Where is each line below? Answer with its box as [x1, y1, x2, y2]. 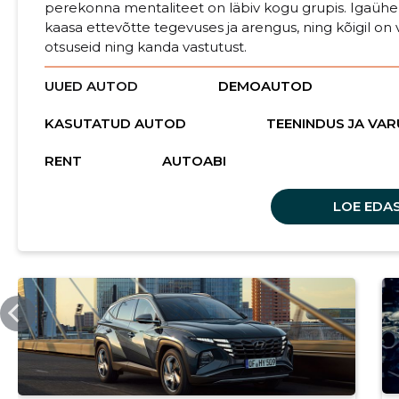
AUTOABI [161, 151, 226, 169]
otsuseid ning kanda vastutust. [44, 37, 247, 55]
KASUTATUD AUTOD [44, 114, 186, 132]
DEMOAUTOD [217, 77, 313, 94]
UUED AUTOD [44, 77, 138, 94]
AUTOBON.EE [44, 282, 104, 295]
